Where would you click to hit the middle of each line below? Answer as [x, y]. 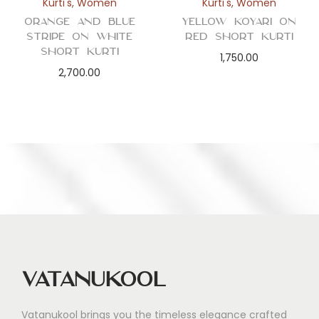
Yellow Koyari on [239, 21]
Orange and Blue [79, 21]
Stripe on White [80, 36]
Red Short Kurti [239, 36]
